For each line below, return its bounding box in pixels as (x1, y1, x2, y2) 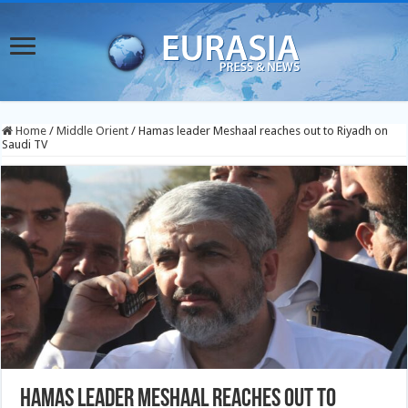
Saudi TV (2, 138, 48, 151)
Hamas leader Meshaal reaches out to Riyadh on (138, 124, 389, 138)
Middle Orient (56, 124, 129, 138)
